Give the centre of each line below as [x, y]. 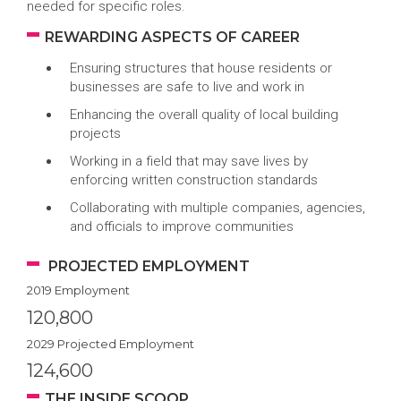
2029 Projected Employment [111, 344]
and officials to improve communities [181, 226]
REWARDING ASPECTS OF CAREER [172, 37]
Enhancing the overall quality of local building [204, 115]
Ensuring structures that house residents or [200, 68]
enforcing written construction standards [193, 180]
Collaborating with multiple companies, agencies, [217, 208]
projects [95, 133]
